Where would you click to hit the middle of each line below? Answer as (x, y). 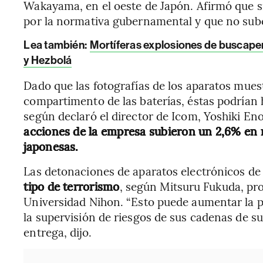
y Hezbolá (48, 60)
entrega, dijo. (58, 232)
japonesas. (51, 146)
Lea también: (56, 45)
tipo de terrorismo (72, 186)
